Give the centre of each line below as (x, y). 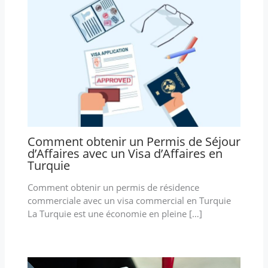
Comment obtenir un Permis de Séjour (134, 142)
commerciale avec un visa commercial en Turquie (129, 201)
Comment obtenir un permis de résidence (113, 188)
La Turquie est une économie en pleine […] (115, 214)
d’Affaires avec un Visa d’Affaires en (125, 154)
